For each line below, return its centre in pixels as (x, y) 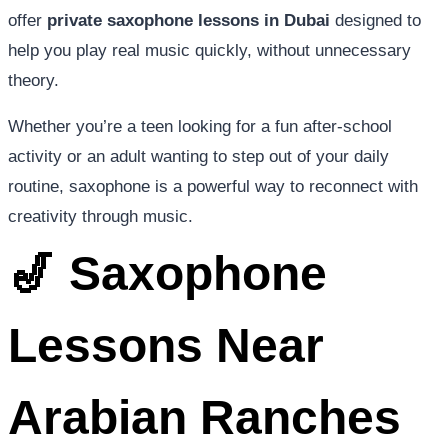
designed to (375, 20)
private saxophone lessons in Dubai (188, 20)
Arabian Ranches (204, 417)
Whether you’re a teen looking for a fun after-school (200, 126)
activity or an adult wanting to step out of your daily (198, 156)
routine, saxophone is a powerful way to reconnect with (213, 186)
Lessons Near (166, 345)
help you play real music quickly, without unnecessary (209, 50)
